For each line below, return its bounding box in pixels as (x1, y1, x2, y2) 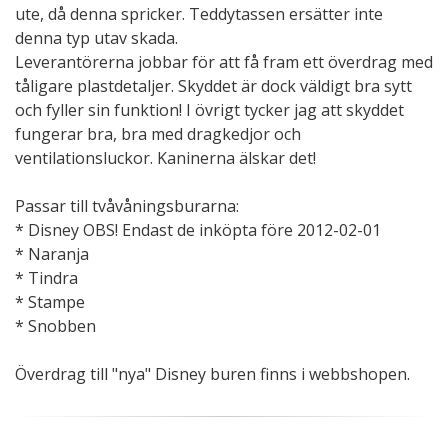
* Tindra (15, 266, 78, 289)
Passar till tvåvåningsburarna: (15, 194, 239, 217)
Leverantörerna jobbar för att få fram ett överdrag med (15, 50, 433, 73)
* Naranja (15, 242, 89, 265)
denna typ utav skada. (15, 26, 178, 49)
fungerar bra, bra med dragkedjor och (15, 122, 301, 145)
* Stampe (15, 290, 85, 313)
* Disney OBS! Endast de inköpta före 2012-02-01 (15, 218, 381, 241)
